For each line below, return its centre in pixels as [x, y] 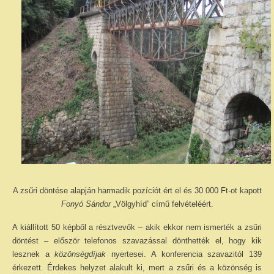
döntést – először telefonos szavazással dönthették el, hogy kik [137, 241]
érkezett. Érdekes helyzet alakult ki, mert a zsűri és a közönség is [137, 268]
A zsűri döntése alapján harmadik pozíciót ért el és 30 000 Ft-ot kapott [137, 191]
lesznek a [34, 254]
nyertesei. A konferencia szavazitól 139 [187, 254]
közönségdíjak [83, 254]
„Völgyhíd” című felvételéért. [163, 204]
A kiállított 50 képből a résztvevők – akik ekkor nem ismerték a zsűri [137, 227]
